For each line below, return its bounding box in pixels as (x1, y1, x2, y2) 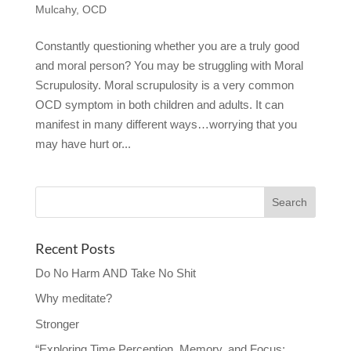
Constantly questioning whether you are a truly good (34, 38, 299, 52)
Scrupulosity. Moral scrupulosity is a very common (34, 78, 294, 92)
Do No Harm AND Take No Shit (34, 266, 196, 280)
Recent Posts (34, 239, 115, 257)
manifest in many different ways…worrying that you (34, 117, 297, 131)
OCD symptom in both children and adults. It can (34, 97, 284, 111)
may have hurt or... (34, 136, 131, 150)
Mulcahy (34, 2, 76, 16)
